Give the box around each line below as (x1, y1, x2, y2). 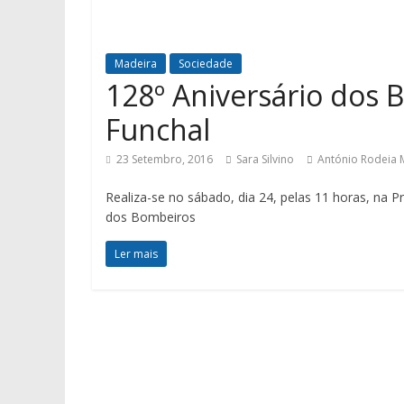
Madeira (115, 56, 157, 71)
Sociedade (179, 56, 233, 71)
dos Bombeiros (106, 208, 196, 225)
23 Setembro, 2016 (116, 151, 213, 167)
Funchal (106, 110, 210, 149)
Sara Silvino (236, 151, 294, 167)
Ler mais (115, 246, 158, 262)
